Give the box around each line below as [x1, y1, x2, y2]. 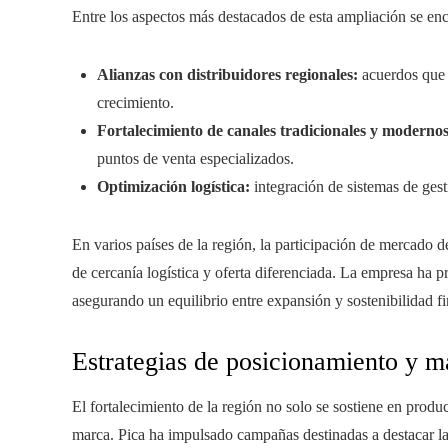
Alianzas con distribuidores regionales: [97, 66, 358, 83]
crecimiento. [97, 94, 174, 111]
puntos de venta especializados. [97, 150, 294, 167]
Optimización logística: [97, 178, 250, 195]
